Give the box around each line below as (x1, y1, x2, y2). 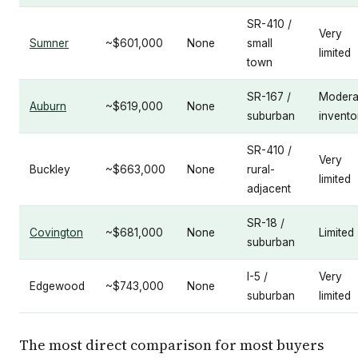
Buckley (30, 163, 70, 176)
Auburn (30, 100, 66, 113)
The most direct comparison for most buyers (19, 335, 324, 355)
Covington (30, 226, 83, 239)
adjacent (247, 182, 291, 195)
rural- (247, 163, 275, 176)
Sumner (30, 37, 69, 50)
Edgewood (30, 280, 85, 292)
